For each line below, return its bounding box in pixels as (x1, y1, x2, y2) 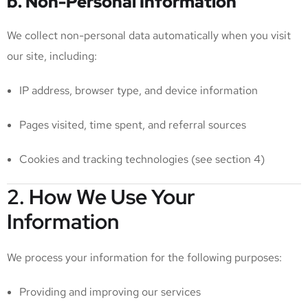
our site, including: (7, 49, 97, 63)
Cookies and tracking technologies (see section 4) (19, 152, 265, 166)
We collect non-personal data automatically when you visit (7, 28, 291, 43)
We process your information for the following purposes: (7, 250, 282, 265)
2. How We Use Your (7, 183, 195, 210)
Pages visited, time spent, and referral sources (19, 118, 246, 132)
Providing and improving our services (19, 285, 201, 299)
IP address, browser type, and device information (19, 83, 258, 98)
